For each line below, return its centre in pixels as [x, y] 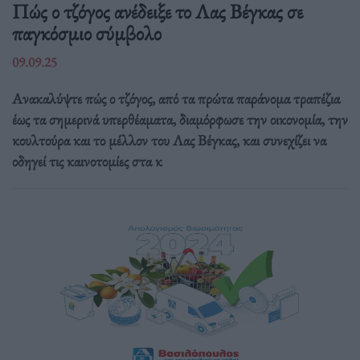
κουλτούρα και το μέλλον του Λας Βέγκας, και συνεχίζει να [169, 140]
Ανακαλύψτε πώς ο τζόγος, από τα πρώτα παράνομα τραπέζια [176, 98]
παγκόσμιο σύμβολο [87, 33]
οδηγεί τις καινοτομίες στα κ [87, 161]
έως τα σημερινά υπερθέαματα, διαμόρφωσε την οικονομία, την [180, 119]
